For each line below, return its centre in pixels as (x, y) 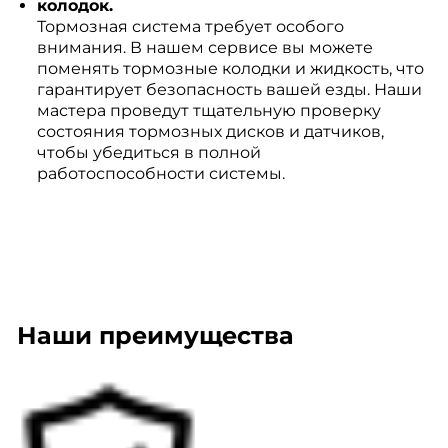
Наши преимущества (155, 335)
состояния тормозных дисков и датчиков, (210, 131)
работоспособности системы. (160, 173)
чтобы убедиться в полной (148, 152)
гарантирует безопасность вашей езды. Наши (229, 89)
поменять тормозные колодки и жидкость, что (230, 68)
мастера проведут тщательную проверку (208, 110)
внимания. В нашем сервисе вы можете (204, 47)
